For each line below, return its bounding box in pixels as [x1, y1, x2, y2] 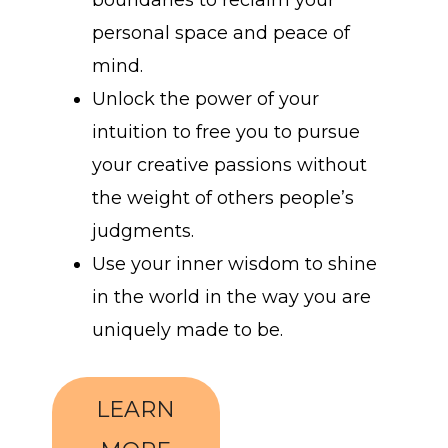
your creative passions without [92, 154, 368, 177]
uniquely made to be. [92, 319, 284, 342]
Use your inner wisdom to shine [92, 253, 378, 276]
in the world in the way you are [92, 286, 372, 309]
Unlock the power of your [92, 88, 320, 111]
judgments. [92, 220, 195, 243]
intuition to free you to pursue [92, 121, 361, 144]
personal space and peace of [92, 22, 351, 45]
